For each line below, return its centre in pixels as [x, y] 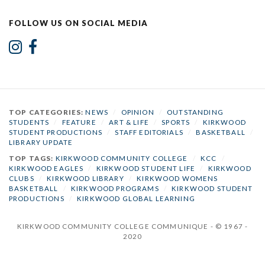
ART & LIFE [129, 122]
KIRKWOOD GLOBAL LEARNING [136, 198]
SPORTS [176, 122]
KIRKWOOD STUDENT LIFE [146, 168]
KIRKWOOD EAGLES [46, 168]
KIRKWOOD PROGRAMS [115, 188]
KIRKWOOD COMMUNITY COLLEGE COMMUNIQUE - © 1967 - [132, 226]
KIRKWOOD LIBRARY [85, 178]
